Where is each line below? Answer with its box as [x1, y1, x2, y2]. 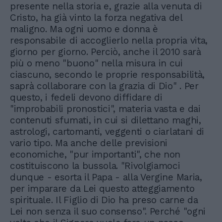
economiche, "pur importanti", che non [10, 148, 181, 160]
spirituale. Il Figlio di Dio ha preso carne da [10, 194, 198, 206]
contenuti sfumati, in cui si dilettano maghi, [10, 114, 201, 126]
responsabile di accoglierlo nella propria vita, [10, 34, 208, 46]
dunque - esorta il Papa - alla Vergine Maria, [10, 171, 202, 183]
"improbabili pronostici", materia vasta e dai [10, 103, 201, 114]
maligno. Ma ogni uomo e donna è [10, 23, 159, 35]
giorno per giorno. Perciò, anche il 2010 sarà [10, 46, 201, 57]
